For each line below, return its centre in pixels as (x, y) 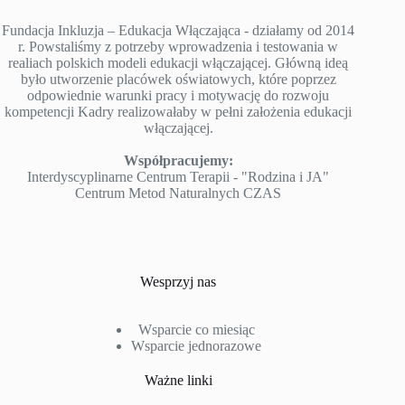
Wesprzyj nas (179, 281)
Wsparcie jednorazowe (197, 345)
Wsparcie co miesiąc (196, 329)
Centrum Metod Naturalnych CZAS (179, 193)
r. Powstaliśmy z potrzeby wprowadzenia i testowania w (179, 46)
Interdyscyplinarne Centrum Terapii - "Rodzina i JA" (179, 176)
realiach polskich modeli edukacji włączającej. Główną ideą (179, 62)
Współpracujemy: (178, 160)
